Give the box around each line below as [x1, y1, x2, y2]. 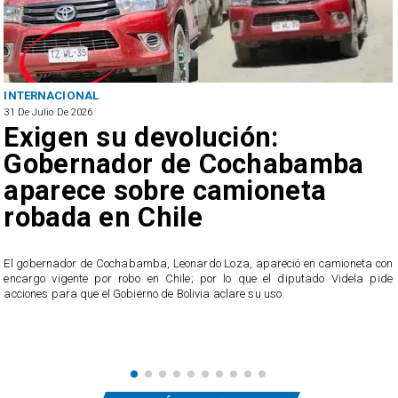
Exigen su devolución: [4, 121, 279, 155]
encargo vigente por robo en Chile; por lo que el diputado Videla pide [4, 271, 393, 285]
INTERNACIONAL [4, 89, 99, 103]
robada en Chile [4, 201, 203, 235]
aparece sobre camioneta [4, 174, 327, 208]
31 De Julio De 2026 [4, 106, 93, 118]
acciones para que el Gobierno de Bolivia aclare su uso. [4, 286, 285, 300]
